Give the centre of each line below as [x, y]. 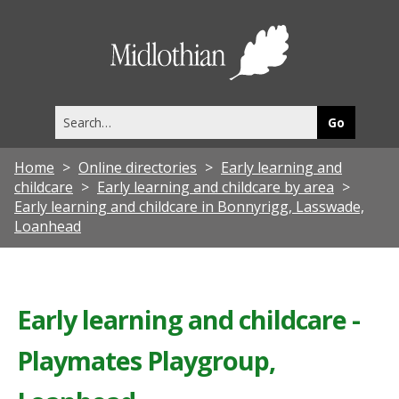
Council [327, 69]
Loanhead [48, 226]
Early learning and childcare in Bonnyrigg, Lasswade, [189, 206]
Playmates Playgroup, [147, 360]
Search [73, 114]
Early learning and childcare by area [216, 187]
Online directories [138, 167]
